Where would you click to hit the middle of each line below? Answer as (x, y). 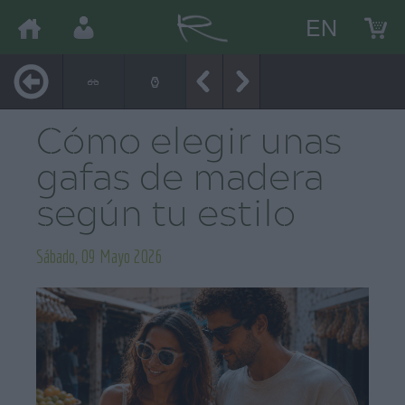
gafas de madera (180, 180)
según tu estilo (166, 217)
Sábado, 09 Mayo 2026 (99, 256)
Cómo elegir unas (189, 144)
